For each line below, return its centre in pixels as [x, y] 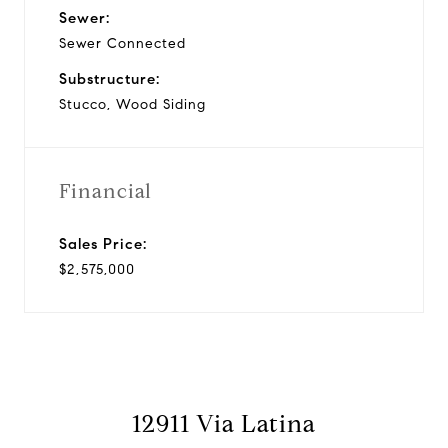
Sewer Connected [122, 43]
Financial [105, 191]
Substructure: [109, 78]
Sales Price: [103, 243]
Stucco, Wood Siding [132, 104]
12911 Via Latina [224, 423]
